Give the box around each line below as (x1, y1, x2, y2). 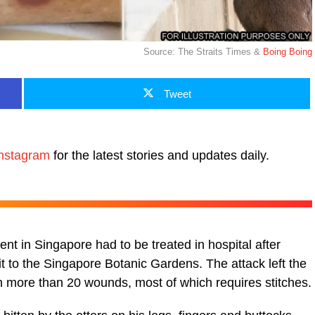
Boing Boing (263, 46, 312, 57)
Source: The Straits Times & (143, 46, 263, 57)
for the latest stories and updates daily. (50, 148, 269, 162)
